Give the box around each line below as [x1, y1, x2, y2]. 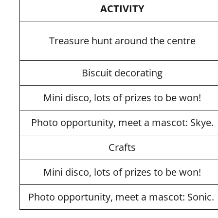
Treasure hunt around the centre [49, 34, 196, 47]
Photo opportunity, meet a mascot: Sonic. [28, 190, 217, 203]
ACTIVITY [100, 1, 144, 15]
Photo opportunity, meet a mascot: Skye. [31, 115, 214, 129]
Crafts [109, 140, 136, 154]
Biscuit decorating [82, 66, 163, 79]
